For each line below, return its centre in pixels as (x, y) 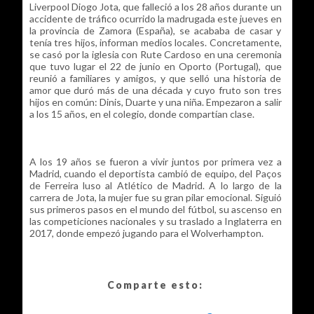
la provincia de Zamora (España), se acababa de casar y (155, 30)
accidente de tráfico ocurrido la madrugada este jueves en (155, 18)
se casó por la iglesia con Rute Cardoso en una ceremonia (155, 54)
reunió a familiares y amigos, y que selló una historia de (155, 78)
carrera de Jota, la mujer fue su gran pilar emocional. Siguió (155, 197)
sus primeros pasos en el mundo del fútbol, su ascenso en (155, 209)
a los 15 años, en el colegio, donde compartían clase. (143, 114)
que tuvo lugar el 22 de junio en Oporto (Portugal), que (155, 66)
